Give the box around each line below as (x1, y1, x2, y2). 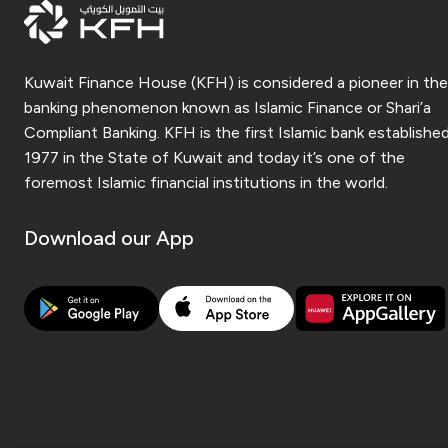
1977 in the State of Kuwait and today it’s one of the (24, 147, 405, 167)
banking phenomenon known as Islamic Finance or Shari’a (24, 97, 431, 117)
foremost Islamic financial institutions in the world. (24, 172, 388, 192)
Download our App (24, 225, 194, 250)
